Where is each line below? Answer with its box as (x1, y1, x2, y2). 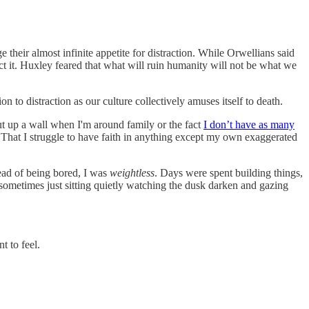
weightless (110, 166, 154, 179)
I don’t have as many (203, 118, 295, 130)
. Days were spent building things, (154, 166, 303, 179)
